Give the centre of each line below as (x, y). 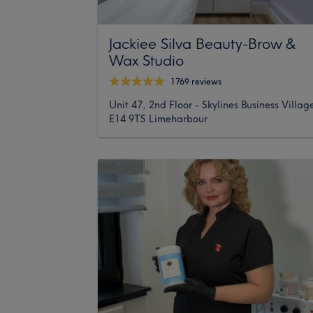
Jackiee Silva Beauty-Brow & (202, 43)
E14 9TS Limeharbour (158, 118)
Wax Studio (146, 60)
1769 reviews (196, 82)
